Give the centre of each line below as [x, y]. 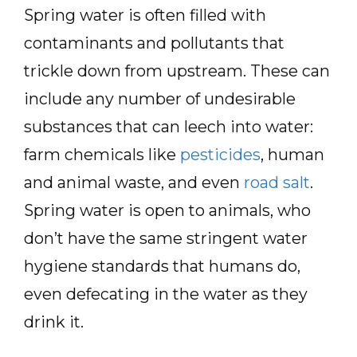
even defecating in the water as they [166, 294]
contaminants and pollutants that [154, 43]
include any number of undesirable [160, 99]
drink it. [54, 322]
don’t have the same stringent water [166, 238]
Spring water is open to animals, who [167, 210]
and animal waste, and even [134, 182]
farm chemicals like [102, 155]
